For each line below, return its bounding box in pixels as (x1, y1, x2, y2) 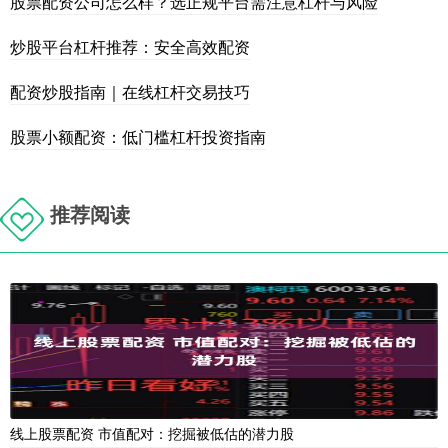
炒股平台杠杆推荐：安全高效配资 (10, 35, 250, 59)
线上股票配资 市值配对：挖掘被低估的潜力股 (10, 423, 294, 444)
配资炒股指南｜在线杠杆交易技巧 (10, 80, 250, 104)
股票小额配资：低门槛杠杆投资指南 (10, 125, 266, 149)
